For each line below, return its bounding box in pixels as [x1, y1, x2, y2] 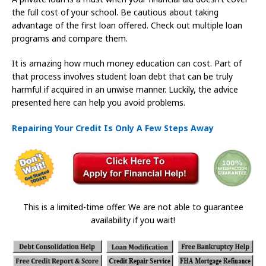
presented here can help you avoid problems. [12, 96, 185, 108]
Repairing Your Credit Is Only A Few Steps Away [12, 122, 214, 134]
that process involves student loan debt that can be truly [12, 70, 233, 82]
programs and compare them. [12, 32, 128, 44]
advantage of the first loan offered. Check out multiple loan [12, 19, 242, 31]
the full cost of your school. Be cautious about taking [12, 6, 218, 18]
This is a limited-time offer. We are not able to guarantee [23, 201, 243, 213]
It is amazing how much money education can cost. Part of [12, 57, 242, 69]
